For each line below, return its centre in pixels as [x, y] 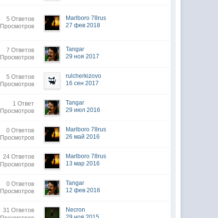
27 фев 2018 [83, 25]
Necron [76, 210]
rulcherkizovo [84, 76]
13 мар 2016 [83, 163]
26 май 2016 [83, 137]
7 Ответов [20, 50]
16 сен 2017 [82, 83]
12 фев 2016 [83, 190]
